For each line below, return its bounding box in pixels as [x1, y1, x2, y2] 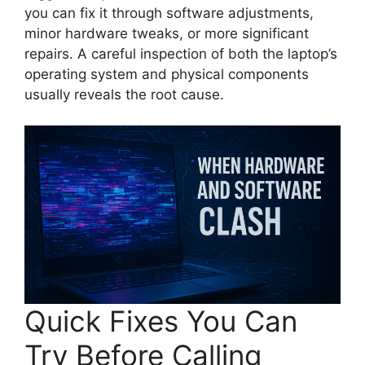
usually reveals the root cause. [24, 86, 224, 103]
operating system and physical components [24, 65, 309, 82]
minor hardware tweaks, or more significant [24, 24, 309, 42]
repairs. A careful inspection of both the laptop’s [24, 45, 337, 62]
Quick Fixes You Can [24, 303, 297, 338]
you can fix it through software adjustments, [24, 4, 314, 21]
